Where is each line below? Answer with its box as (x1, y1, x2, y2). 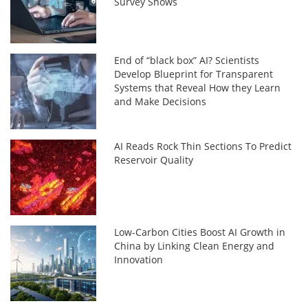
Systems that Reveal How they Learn (114, 81, 281, 95)
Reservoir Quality (114, 153, 194, 167)
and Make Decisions (114, 95, 207, 109)
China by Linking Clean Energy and (114, 239, 275, 253)
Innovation (114, 253, 164, 267)
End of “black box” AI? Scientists (114, 54, 260, 67)
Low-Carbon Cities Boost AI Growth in (114, 225, 286, 239)
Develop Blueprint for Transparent (114, 67, 274, 81)
